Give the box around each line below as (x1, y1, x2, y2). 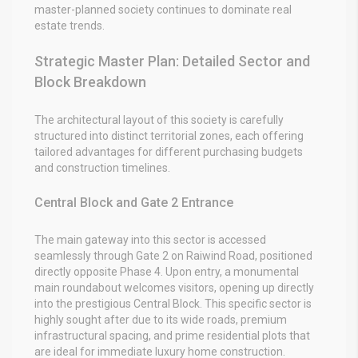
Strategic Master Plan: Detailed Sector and (34, 52, 310, 70)
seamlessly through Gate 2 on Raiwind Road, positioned (34, 249, 312, 262)
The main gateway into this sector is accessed (34, 233, 266, 246)
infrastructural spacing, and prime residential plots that (34, 328, 310, 342)
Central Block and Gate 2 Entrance (34, 194, 233, 210)
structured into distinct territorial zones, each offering (34, 129, 304, 142)
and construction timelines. (34, 161, 170, 174)
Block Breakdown (34, 73, 146, 90)
